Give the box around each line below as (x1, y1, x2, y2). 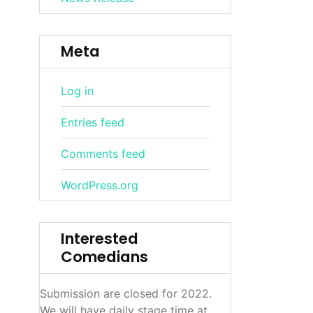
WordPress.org (61, 178, 139, 192)
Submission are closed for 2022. (40, 286, 216, 300)
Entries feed (61, 115, 125, 129)
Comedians (61, 246, 149, 268)
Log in (61, 84, 94, 98)
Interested (61, 228, 139, 249)
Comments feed (61, 147, 146, 161)
